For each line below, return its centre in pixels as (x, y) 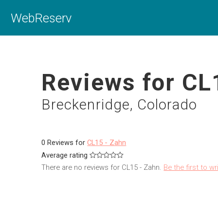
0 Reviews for (64, 142)
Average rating (65, 155)
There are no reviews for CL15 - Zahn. (103, 167)
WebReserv (41, 18)
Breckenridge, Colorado (119, 104)
